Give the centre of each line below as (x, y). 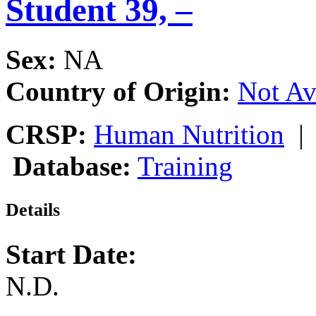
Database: (72, 166)
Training (185, 166)
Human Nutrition (189, 135)
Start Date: (71, 255)
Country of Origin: (118, 92)
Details (33, 210)
